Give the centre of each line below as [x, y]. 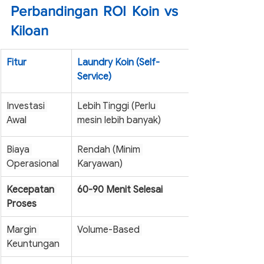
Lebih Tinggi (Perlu [118, 106]
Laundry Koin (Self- [118, 62]
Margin [23, 230]
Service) [94, 76]
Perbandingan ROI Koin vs [94, 11]
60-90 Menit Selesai [120, 189]
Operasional [33, 164]
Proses [22, 204]
